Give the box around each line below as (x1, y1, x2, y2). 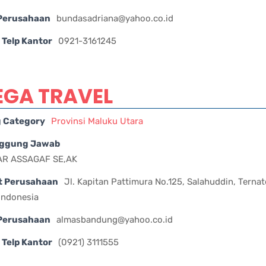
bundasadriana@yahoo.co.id (56, 12, 173, 24)
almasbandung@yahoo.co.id (56, 214, 173, 225)
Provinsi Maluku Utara (51, 115, 143, 126)
